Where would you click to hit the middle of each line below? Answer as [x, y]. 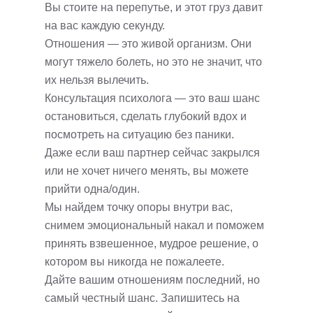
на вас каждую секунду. [105, 26]
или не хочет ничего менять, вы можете [147, 171]
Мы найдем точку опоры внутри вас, [139, 207]
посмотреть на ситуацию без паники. [139, 134]
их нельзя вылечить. [97, 80]
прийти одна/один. [92, 189]
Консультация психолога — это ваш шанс [152, 98]
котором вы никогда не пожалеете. [134, 262]
